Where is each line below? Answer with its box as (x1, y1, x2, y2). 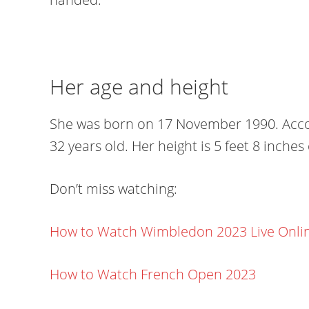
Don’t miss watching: (50, 179, 177, 198)
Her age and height (50, 72, 228, 101)
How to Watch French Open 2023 (50, 265, 256, 283)
